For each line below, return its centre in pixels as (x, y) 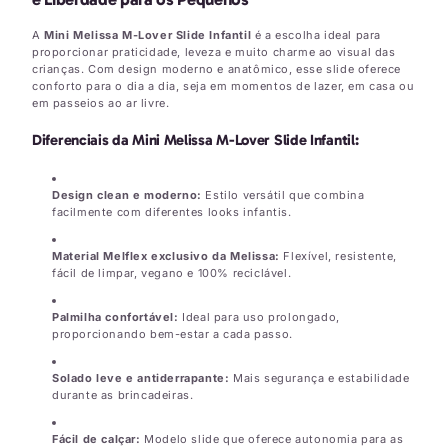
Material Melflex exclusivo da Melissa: (166, 256)
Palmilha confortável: (115, 317)
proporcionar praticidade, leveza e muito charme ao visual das (214, 51)
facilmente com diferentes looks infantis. (172, 212)
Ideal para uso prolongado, (259, 317)
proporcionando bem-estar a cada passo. (172, 334)
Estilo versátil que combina (283, 195)
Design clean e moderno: (127, 195)
